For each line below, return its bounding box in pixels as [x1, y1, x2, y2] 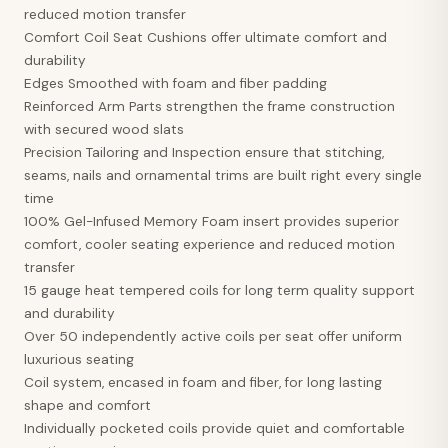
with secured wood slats [24, 121, 184, 139]
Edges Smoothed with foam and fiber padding [24, 75, 327, 93]
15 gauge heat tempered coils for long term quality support [24, 282, 415, 300]
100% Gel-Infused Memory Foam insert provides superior [24, 213, 399, 231]
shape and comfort [24, 397, 151, 415]
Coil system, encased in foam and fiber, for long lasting [24, 374, 382, 392]
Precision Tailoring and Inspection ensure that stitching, [24, 144, 384, 162]
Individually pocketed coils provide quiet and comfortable [24, 420, 405, 438]
